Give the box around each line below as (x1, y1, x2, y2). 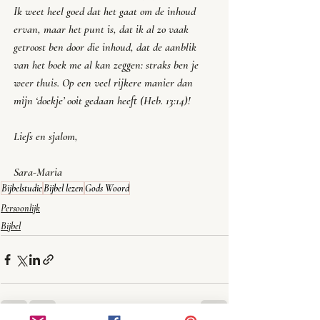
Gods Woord (85, 182, 129, 195)
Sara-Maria (14, 165, 62, 180)
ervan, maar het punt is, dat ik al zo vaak (14, 22, 191, 37)
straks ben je (146, 58, 201, 73)
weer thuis (14, 76, 57, 91)
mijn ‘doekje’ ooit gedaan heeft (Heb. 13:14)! (14, 94, 194, 109)
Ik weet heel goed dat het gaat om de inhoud (14, 4, 199, 19)
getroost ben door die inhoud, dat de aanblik (14, 40, 199, 55)
